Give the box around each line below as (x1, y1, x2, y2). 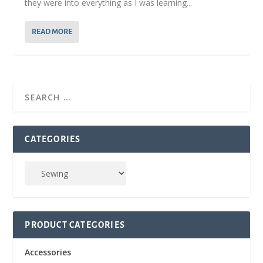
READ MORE (32, 28, 73, 36)
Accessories (25, 247, 72, 258)
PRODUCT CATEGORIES (25, 220, 126, 230)
